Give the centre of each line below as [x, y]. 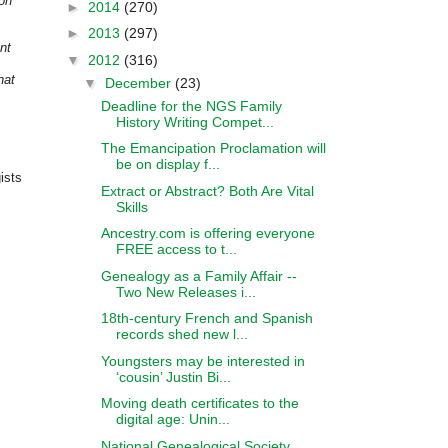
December [139, 82]
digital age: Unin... [172, 419]
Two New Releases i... [185, 291]
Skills [131, 206]
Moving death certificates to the [199, 403]
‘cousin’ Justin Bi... [173, 376]
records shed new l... [181, 334]
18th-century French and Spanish [206, 318]
